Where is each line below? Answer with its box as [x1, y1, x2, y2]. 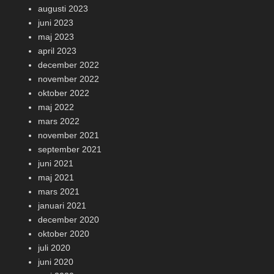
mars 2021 [38, 187, 80, 196]
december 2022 [38, 60, 99, 70]
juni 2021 [38, 158, 73, 168]
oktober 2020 [38, 229, 89, 239]
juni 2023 [38, 18, 73, 28]
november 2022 [38, 74, 99, 84]
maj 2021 [38, 172, 74, 182]
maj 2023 [38, 32, 74, 42]
